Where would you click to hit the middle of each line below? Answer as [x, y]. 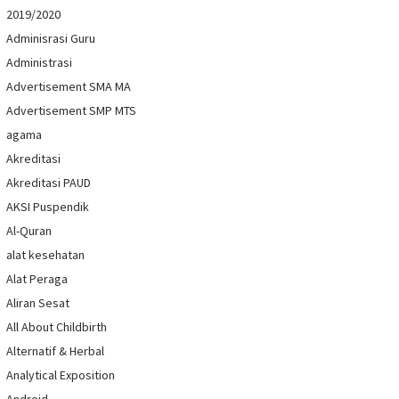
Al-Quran [29, 231]
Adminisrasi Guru [51, 39]
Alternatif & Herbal [55, 351]
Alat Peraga [37, 279]
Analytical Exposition [61, 375]
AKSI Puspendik [48, 207]
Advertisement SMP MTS [71, 111]
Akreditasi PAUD [49, 183]
